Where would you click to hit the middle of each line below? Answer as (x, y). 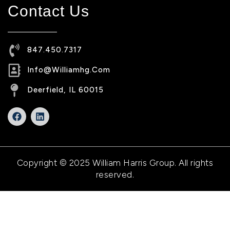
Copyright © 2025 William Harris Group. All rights (115, 162)
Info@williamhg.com (69, 70)
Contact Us (49, 11)
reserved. (115, 174)
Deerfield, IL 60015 (65, 90)
